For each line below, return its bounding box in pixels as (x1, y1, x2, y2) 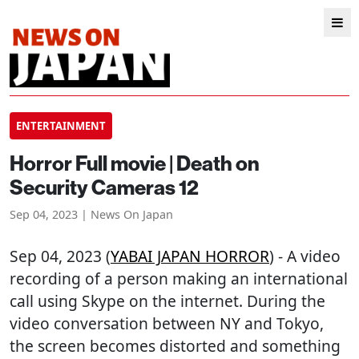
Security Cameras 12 (10, 174, 199, 200)
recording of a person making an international (10, 268, 348, 289)
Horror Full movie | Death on (10, 150, 260, 176)
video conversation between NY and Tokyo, (10, 313, 324, 334)
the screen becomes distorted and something (10, 335, 341, 357)
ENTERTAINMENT (16, 119, 106, 133)
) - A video (269, 245, 341, 267)
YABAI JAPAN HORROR (111, 245, 269, 267)
